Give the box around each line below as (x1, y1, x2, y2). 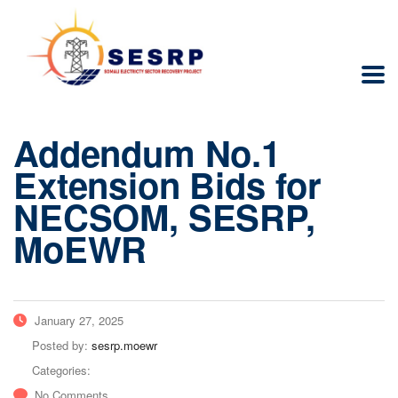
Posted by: (32, 336, 92, 354)
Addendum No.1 (13, 126, 281, 178)
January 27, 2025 (31, 311, 123, 329)
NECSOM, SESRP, (13, 190, 315, 242)
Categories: (32, 361, 91, 378)
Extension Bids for (13, 158, 322, 210)
